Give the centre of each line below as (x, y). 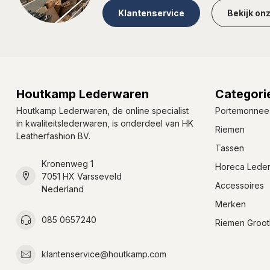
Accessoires (240, 185)
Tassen (230, 148)
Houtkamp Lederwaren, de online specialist (102, 110)
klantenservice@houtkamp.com (104, 254)
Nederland (63, 189)
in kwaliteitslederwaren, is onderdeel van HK (105, 123)
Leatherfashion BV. (53, 136)
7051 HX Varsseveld (82, 176)
